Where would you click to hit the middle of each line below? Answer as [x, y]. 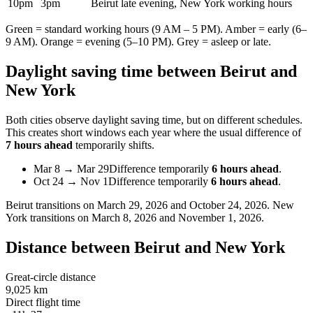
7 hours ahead [39, 145]
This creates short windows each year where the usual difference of [153, 132]
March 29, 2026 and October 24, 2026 [182, 205]
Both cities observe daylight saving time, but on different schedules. [154, 119]
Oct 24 [49, 181]
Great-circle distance [51, 277]
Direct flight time [43, 302]
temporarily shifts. [115, 145]
